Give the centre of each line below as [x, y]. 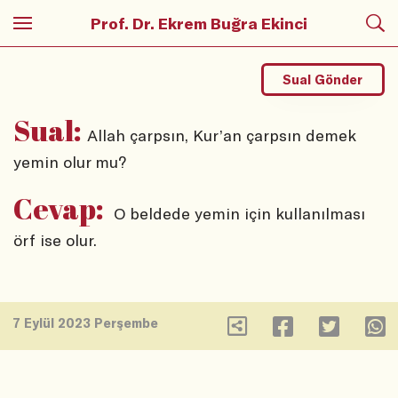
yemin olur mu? [70, 162]
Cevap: [59, 209]
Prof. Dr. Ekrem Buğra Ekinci [199, 23]
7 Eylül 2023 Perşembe [86, 322]
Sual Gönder [323, 80]
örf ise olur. [55, 240]
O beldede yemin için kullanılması [237, 214]
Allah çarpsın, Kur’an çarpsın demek [221, 135]
